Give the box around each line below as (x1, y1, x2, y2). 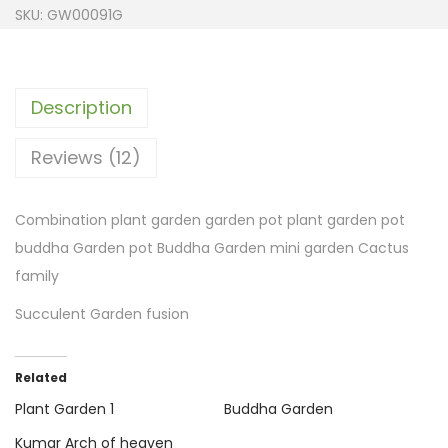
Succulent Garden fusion (15, 304, 189, 325)
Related (15, 369, 67, 387)
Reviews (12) (31, 145, 141, 171)
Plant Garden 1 (15, 399, 114, 420)
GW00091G (47, 5, 123, 26)
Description (31, 95, 132, 121)
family (15, 266, 59, 287)
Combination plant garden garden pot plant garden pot (15, 210, 405, 231)
